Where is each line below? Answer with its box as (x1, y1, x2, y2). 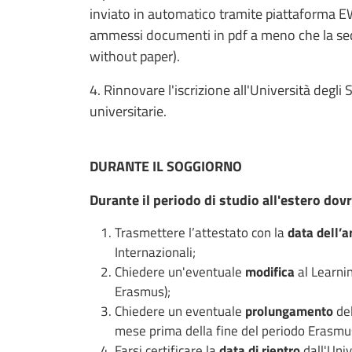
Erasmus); (115, 281, 170, 302)
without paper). (90, 46, 183, 68)
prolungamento (245, 301, 333, 322)
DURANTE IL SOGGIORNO (90, 156, 242, 178)
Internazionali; (115, 242, 196, 263)
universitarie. (90, 101, 170, 123)
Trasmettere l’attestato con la (115, 222, 288, 244)
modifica (245, 262, 295, 283)
